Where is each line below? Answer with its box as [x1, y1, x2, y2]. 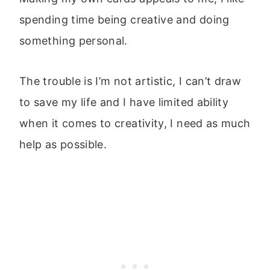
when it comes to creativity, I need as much [19, 117, 251, 130]
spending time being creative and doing [19, 13, 230, 26]
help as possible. [19, 138, 107, 151]
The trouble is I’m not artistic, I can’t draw [19, 75, 242, 87]
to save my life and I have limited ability [19, 96, 229, 108]
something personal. [19, 34, 128, 47]
